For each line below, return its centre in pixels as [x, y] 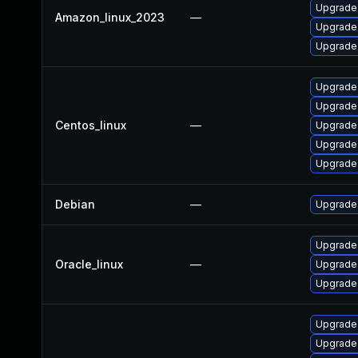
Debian [75, 204]
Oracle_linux [89, 264]
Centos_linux [91, 125]
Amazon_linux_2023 [110, 17]
